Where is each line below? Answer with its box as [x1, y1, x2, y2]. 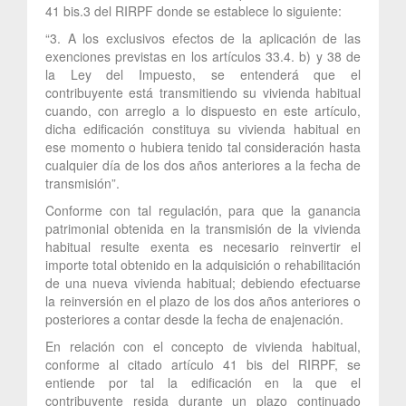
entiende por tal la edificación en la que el [45, 372, 361, 391]
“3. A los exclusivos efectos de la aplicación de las [45, 28, 361, 47]
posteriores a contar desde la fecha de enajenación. [45, 309, 343, 328]
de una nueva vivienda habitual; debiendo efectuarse [45, 273, 361, 292]
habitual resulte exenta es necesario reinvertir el [45, 237, 361, 256]
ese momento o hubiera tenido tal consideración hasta [45, 137, 361, 156]
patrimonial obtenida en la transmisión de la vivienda [45, 218, 361, 237]
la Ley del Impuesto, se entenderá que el [45, 64, 361, 83]
